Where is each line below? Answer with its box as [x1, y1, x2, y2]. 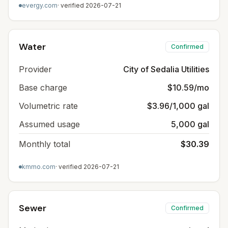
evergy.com [22, 2, 58, 9]
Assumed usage [19, 119, 80, 129]
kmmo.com [22, 163, 55, 170]
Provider [19, 64, 52, 74]
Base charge [19, 82, 67, 93]
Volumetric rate [19, 101, 78, 111]
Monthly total [19, 139, 70, 149]
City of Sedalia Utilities [123, 64, 209, 74]
